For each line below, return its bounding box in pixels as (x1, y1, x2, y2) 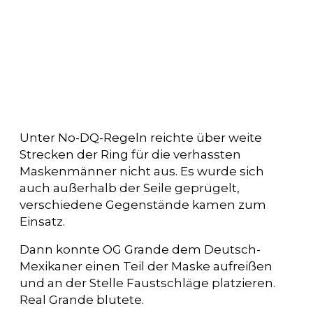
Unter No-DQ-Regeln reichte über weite (20, 130, 262, 145)
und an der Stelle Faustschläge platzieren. (20, 275, 275, 290)
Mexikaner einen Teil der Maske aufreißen (20, 259, 272, 273)
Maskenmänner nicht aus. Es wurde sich (20, 163, 264, 178)
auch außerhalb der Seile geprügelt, (20, 180, 240, 195)
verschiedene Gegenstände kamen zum (20, 197, 266, 212)
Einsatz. (20, 214, 65, 228)
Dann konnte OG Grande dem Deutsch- (20, 242, 261, 256)
